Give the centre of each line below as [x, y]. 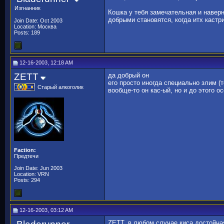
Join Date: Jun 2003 [38, 168]
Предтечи [26, 156]
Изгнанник [27, 8]
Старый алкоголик [60, 87]
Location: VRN [31, 174]
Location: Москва [35, 26]
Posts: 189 [27, 32]
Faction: [25, 150]
